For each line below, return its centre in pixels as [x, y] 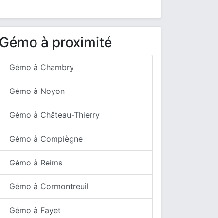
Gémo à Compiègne [46, 139]
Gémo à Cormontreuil [49, 186]
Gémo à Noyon [37, 91]
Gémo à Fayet [35, 210]
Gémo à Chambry [42, 67]
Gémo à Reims [36, 163]
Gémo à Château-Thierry [54, 115]
